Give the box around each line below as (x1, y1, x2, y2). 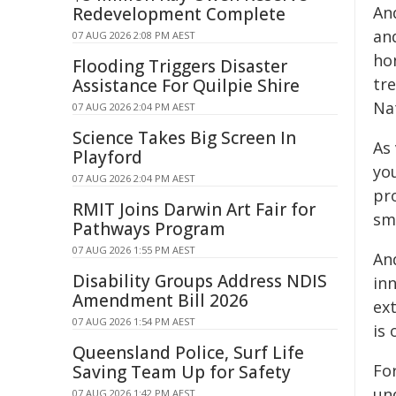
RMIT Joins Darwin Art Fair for (72, 198, 316, 221)
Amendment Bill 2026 (72, 289, 248, 312)
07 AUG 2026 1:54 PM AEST (72, 315, 195, 328)
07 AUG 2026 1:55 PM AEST (72, 243, 195, 256)
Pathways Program (72, 217, 225, 240)
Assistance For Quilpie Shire (72, 74, 300, 97)
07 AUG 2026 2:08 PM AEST (72, 28, 195, 42)
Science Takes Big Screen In (72, 126, 296, 149)
